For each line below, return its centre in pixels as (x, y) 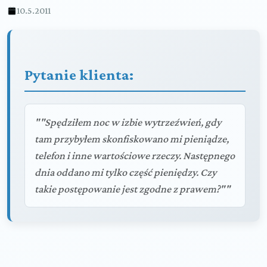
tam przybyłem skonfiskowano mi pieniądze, (132, 139)
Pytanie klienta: (79, 75)
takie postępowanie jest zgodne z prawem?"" (132, 189)
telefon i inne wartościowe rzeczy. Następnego (135, 156)
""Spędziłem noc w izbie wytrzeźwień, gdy (128, 122)
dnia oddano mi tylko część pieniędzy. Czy (125, 172)
